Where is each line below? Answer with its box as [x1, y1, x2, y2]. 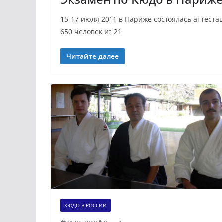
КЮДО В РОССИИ [64, 201, 107, 209]
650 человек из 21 [60, 27, 122, 37]
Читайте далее [66, 52, 119, 61]
